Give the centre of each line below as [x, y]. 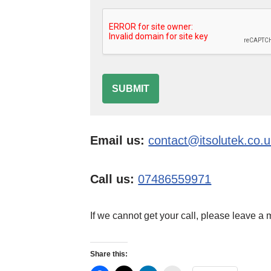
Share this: [109, 254]
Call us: [114, 179]
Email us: [118, 140]
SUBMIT [131, 89]
